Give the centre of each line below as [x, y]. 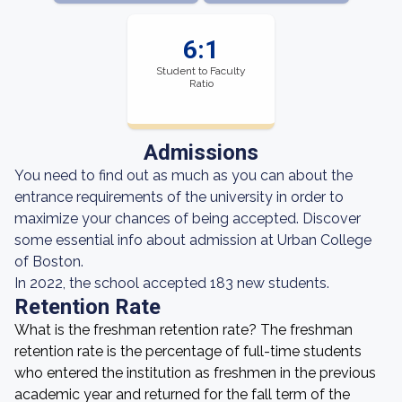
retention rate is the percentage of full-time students [188, 351]
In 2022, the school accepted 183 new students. [172, 283]
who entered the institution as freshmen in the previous [195, 373]
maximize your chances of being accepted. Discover [188, 218]
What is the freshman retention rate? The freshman [184, 330]
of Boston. [49, 262]
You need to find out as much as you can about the [184, 175]
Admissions [201, 153]
